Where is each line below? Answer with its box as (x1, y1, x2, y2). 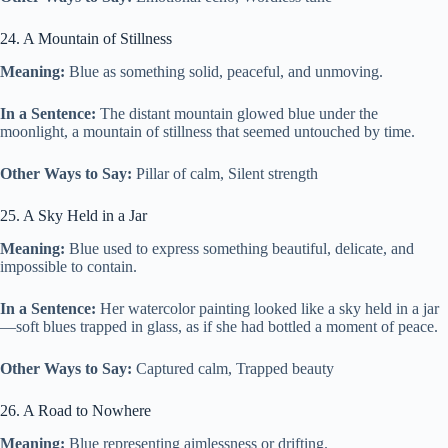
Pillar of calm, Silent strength (132, 165, 318, 183)
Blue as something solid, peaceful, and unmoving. (65, 63, 383, 81)
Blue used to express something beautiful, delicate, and (65, 239, 414, 257)
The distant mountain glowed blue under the (96, 105, 378, 123)
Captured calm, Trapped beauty (132, 359, 334, 377)
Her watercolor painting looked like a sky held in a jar (96, 299, 439, 317)
